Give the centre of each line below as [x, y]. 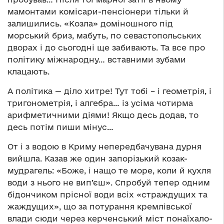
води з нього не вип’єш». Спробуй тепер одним [109, 183]
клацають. [28, 72]
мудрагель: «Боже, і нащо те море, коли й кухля [109, 171]
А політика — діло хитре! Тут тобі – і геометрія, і [109, 91]
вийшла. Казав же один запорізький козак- [97, 159]
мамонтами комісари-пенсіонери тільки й [98, 12]
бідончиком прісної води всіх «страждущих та [107, 195]
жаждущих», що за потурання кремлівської [100, 207]
